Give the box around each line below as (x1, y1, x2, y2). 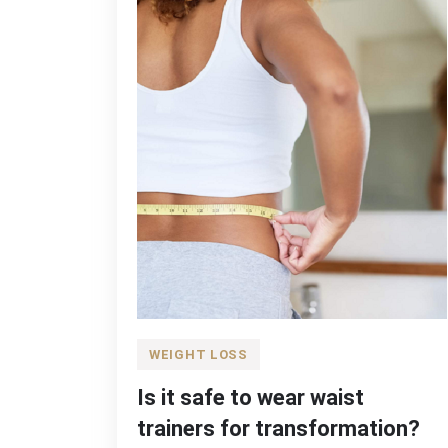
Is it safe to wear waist (137, 385, 364, 410)
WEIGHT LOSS (149, 347, 248, 362)
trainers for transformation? (137, 416, 420, 441)
